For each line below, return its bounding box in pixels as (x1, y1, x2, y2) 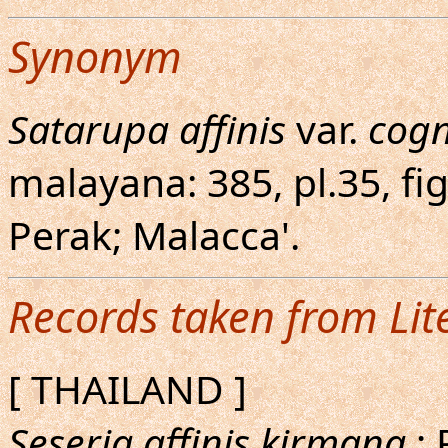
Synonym (8, 27, 182, 86)
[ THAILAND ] (8, 362, 247, 415)
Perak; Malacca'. (8, 208, 300, 261)
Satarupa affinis (8, 102, 286, 155)
